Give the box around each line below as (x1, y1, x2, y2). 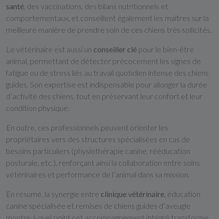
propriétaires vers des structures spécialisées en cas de (6, 134, 190, 144)
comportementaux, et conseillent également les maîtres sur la (6, 13, 209, 22)
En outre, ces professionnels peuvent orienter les (6, 123, 168, 132)
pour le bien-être (137, 44, 194, 54)
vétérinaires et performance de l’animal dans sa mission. (6, 170, 190, 179)
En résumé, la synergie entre (6, 189, 101, 198)
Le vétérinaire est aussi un (6, 44, 93, 54)
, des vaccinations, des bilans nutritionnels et (24, 1, 168, 11)
